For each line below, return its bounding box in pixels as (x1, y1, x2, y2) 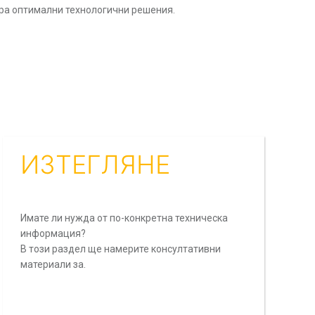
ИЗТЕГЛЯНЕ (20, 149, 170, 181)
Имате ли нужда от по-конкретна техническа (20, 212, 228, 224)
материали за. (20, 259, 86, 271)
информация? (20, 228, 86, 240)
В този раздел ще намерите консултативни (20, 243, 221, 255)
